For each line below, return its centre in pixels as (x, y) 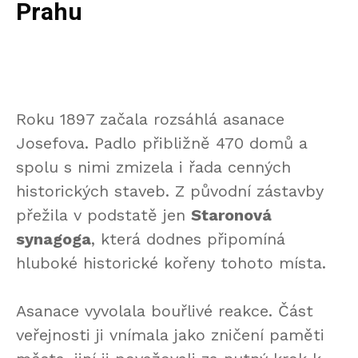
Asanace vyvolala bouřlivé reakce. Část (165, 311)
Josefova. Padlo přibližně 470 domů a (162, 143)
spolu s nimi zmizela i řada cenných (153, 167)
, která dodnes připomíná (188, 239)
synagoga (54, 239)
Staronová (231, 215)
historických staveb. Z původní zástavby (170, 191)
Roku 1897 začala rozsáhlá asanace (150, 119)
